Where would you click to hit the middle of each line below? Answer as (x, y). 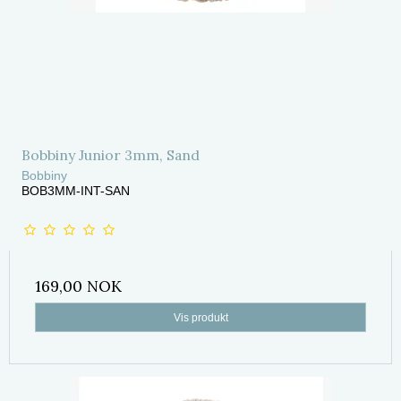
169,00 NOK (78, 286)
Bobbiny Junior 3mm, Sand (111, 155)
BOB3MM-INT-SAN (76, 191)
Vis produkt (200, 317)
